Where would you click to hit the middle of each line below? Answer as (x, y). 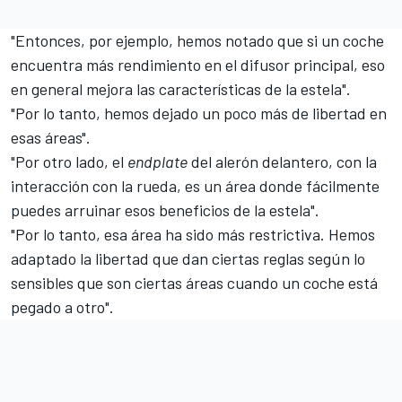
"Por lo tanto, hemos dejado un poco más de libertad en (199, 113)
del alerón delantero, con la (282, 161)
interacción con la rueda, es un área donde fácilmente (195, 185)
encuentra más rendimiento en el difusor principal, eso (198, 64)
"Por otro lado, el (69, 161)
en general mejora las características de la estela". (181, 88)
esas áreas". (51, 137)
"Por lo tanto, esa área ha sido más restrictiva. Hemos (193, 234)
